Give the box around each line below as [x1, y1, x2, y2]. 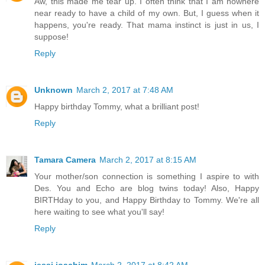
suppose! [34, 32, 69, 42]
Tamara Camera [34, 155, 96, 165]
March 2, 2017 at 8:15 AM [99, 155, 196, 165]
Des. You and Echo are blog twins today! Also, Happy [34, 183, 259, 193]
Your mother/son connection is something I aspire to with [34, 172, 259, 182]
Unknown [34, 85, 73, 95]
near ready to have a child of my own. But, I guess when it [34, 8, 259, 18]
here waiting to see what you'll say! [34, 207, 164, 217]
